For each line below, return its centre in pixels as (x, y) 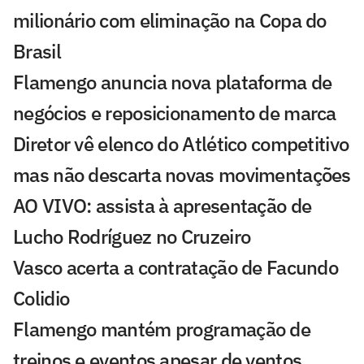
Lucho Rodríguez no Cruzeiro (132, 237)
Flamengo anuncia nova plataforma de (173, 82)
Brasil (37, 52)
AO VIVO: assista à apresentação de (162, 206)
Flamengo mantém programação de (162, 329)
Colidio (41, 299)
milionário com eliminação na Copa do (170, 21)
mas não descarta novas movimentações (182, 175)
